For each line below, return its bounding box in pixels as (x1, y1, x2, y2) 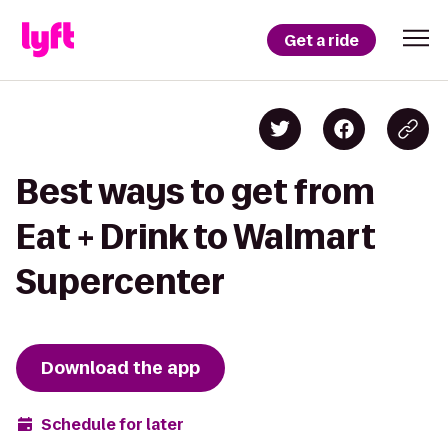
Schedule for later (41, 413, 184, 435)
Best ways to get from (16, 173, 375, 210)
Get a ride (284, 29, 359, 51)
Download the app (41, 356, 200, 380)
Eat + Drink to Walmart (16, 218, 376, 255)
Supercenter (16, 263, 225, 300)
